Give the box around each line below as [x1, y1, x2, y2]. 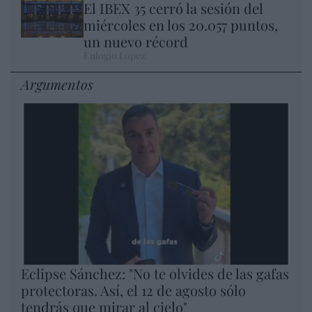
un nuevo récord [84, 32, 188, 52]
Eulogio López [84, 49, 146, 63]
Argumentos [21, 75, 93, 94]
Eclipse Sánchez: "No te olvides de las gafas [21, 264, 289, 283]
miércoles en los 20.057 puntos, [84, 15, 278, 35]
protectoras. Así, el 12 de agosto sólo [21, 281, 246, 300]
